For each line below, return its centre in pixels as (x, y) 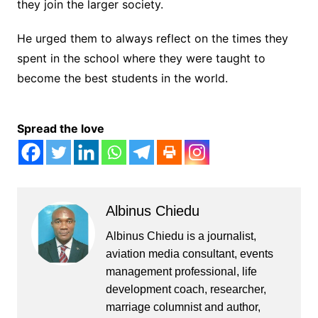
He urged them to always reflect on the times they (152, 38)
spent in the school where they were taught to (141, 58)
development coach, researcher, (186, 289)
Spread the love (60, 128)
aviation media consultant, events (189, 253)
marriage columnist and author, (183, 307)
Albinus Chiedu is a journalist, (181, 236)
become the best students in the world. (122, 78)
